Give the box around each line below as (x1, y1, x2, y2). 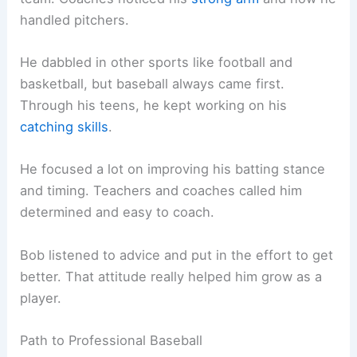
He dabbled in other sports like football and (20, 54, 293, 71)
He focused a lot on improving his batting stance (20, 161, 326, 178)
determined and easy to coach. (20, 204, 215, 221)
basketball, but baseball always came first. (20, 76, 285, 92)
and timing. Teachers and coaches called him (20, 182, 303, 199)
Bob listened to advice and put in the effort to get (20, 246, 334, 263)
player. (20, 289, 62, 306)
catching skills (20, 119, 109, 135)
